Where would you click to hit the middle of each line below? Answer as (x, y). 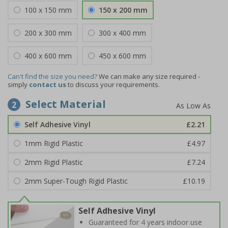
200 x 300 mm (48, 33)
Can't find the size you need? (52, 76)
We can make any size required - (149, 76)
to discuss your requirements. (113, 84)
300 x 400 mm (122, 33)
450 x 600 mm (122, 56)
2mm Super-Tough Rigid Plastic (76, 181)
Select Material (66, 104)
